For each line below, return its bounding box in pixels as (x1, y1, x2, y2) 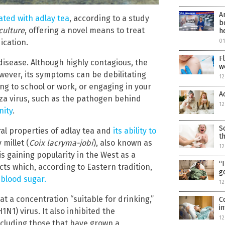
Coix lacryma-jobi (29, 138, 93, 148)
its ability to (113, 126, 156, 136)
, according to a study (69, 13, 149, 23)
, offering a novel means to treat (25, 25, 145, 35)
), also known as (93, 138, 152, 148)
